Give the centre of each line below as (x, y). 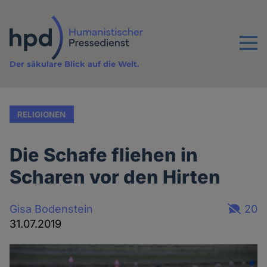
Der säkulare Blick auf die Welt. (74, 64)
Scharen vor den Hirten (115, 177)
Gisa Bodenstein (52, 209)
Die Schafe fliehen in (104, 155)
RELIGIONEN (42, 114)
